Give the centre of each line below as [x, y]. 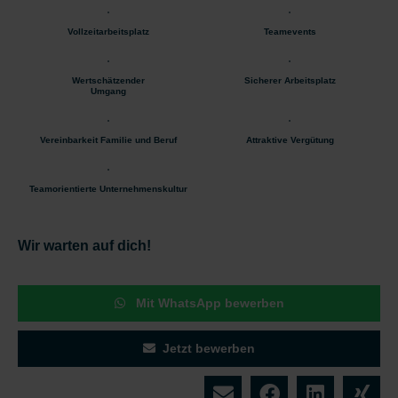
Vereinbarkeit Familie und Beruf [108, 139]
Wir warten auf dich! [84, 245]
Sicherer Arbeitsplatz [290, 80]
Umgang [108, 91]
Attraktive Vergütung [290, 139]
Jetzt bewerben [209, 348]
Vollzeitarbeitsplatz [108, 31]
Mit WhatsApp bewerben [208, 302]
